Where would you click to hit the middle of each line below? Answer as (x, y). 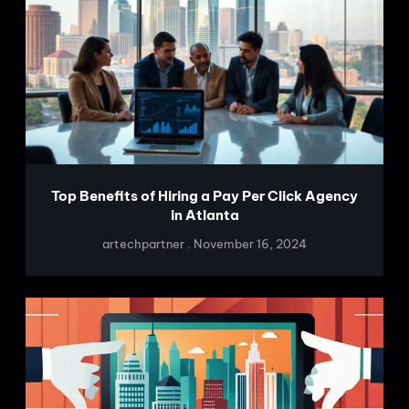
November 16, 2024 (249, 243)
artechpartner (145, 243)
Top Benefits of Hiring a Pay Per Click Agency (204, 195)
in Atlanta (204, 215)
